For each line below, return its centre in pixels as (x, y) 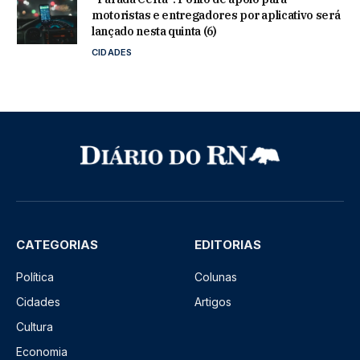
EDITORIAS (228, 245)
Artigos (213, 302)
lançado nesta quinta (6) (154, 31)
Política (35, 277)
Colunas (216, 277)
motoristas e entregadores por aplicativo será (216, 15)
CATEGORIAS (57, 245)
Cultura (35, 327)
